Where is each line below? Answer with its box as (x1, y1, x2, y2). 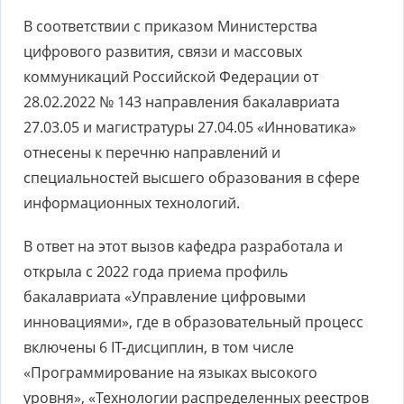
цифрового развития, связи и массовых (23, 41, 302, 61)
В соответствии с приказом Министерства (23, 16, 317, 36)
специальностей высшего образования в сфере (23, 168, 360, 188)
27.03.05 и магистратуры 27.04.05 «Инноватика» (23, 117, 356, 137)
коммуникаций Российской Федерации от (23, 67, 318, 87)
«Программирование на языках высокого (23, 363, 317, 382)
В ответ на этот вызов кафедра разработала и (23, 236, 343, 256)
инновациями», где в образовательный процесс (23, 312, 363, 332)
